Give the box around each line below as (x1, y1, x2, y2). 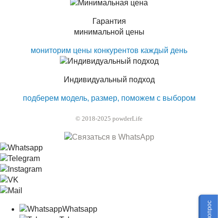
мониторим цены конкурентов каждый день (31, 46, 187, 54)
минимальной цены (73, 28, 145, 36)
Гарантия (92, 17, 126, 25)
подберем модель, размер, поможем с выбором (22, 94, 196, 102)
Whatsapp (62, 205, 97, 213)
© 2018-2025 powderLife (75, 115, 143, 122)
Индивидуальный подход (63, 75, 155, 84)
